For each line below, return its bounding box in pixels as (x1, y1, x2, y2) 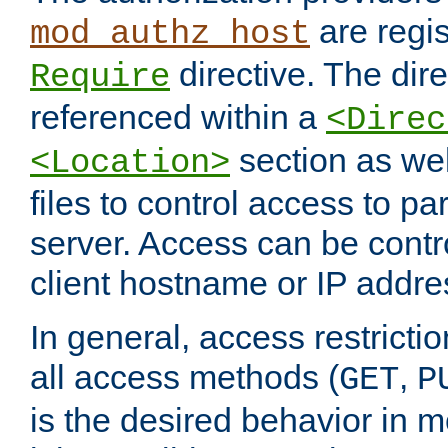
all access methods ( (30, 358, 339, 397)
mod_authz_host (30, 15, 310, 54)
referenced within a (30, 98, 326, 137)
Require (30, 58, 170, 97)
